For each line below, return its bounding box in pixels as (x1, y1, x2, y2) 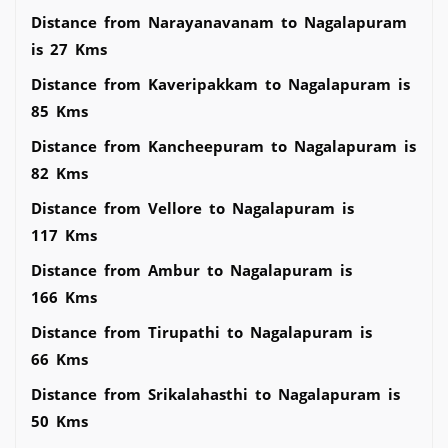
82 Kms (31, 162, 88, 183)
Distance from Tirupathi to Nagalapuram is (31, 321, 372, 342)
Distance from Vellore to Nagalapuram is (31, 197, 354, 218)
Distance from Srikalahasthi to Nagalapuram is (31, 383, 400, 404)
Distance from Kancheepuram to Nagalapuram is (31, 135, 416, 156)
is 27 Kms (31, 38, 107, 59)
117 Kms (31, 224, 97, 245)
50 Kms (31, 410, 88, 431)
